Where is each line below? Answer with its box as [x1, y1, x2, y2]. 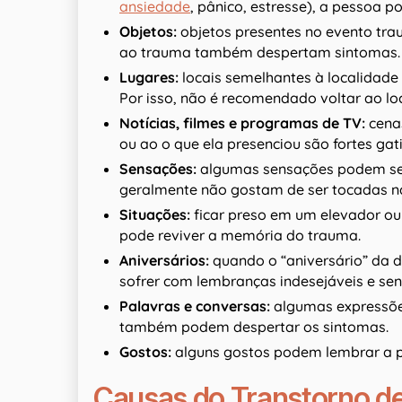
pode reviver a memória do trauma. [119, 226, 361, 245]
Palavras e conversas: [119, 297, 274, 316]
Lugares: [119, 68, 182, 87]
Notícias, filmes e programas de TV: [119, 114, 369, 133]
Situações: [119, 205, 194, 224]
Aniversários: [119, 251, 213, 270]
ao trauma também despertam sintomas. [119, 43, 400, 62]
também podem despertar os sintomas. [119, 318, 389, 336]
